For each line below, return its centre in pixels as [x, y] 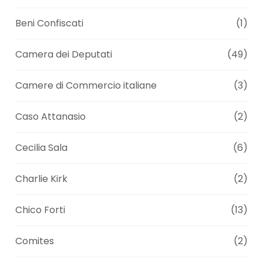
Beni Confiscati [50, 23]
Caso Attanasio [51, 116]
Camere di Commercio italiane [86, 85]
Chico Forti [41, 210]
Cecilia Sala [42, 147]
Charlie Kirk [42, 178]
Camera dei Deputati [64, 54]
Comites [35, 241]
